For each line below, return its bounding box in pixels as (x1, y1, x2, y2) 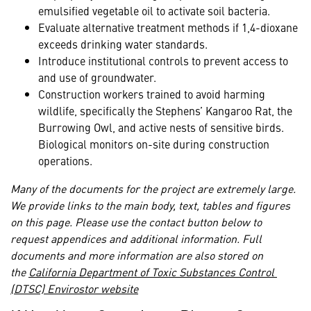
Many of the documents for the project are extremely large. (10, 180, 296, 196)
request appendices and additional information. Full (10, 230, 262, 246)
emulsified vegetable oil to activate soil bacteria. (38, 3, 270, 19)
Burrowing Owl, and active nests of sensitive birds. (38, 119, 284, 135)
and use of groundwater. (38, 69, 156, 85)
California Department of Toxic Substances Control (28, 264, 277, 280)
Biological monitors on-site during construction (38, 136, 269, 152)
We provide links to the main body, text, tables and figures (10, 197, 290, 213)
